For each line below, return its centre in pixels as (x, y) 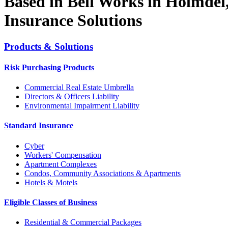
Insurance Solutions (73, 21)
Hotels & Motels (51, 182)
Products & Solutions (49, 46)
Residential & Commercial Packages (83, 222)
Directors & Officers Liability (72, 97)
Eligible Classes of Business (51, 202)
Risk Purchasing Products (49, 67)
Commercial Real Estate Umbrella (79, 88)
